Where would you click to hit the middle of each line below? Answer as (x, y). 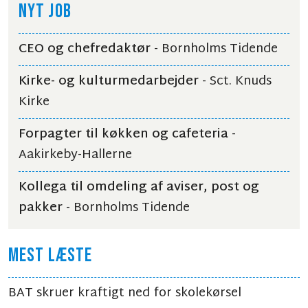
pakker (41, 208)
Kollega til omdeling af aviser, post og (139, 187)
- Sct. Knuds (235, 81)
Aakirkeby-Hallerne (75, 155)
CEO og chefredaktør (85, 49)
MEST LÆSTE (51, 255)
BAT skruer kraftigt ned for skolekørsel (125, 293)
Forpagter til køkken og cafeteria (123, 134)
